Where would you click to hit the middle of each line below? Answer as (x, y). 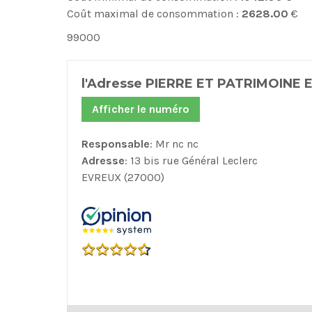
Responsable (116, 143)
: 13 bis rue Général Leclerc (191, 160)
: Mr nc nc (174, 143)
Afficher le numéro (141, 109)
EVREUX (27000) (123, 177)
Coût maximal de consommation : (154, 13)
